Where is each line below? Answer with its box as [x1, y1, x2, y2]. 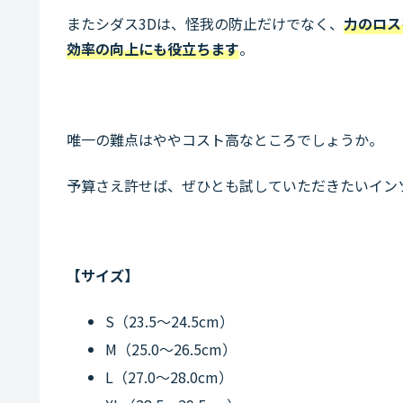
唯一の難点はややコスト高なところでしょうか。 [67, 129, 383, 151]
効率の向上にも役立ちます [67, 38, 239, 60]
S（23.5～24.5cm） [105, 309, 235, 332]
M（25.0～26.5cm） [105, 337, 237, 360]
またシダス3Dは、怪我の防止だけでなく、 [67, 13, 344, 35]
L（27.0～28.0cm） [105, 366, 234, 389]
